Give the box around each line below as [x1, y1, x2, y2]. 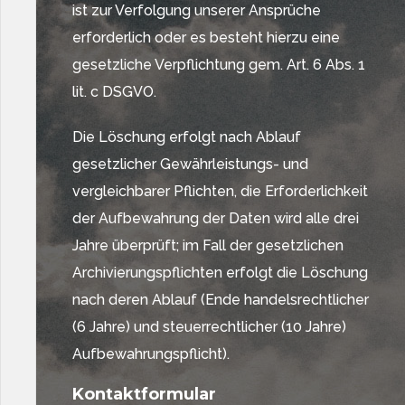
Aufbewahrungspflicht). [72, 345, 230, 363]
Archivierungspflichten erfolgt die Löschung [72, 264, 368, 281]
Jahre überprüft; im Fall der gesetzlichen [72, 237, 344, 254]
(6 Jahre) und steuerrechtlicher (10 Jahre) [72, 318, 346, 335]
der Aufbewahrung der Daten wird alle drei [72, 210, 359, 227]
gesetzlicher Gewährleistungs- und [72, 155, 308, 173]
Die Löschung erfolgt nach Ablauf [72, 128, 301, 146]
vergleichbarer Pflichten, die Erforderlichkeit [72, 183, 368, 200]
